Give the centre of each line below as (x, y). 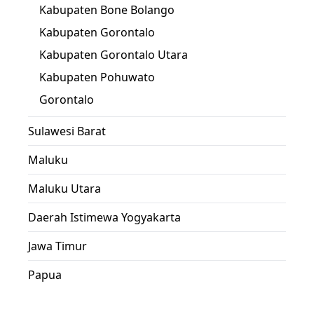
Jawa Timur (57, 246)
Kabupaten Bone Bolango (107, 9)
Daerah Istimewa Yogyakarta (104, 217)
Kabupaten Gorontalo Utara (114, 54)
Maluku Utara (64, 188)
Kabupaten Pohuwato (97, 77)
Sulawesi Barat (67, 131)
